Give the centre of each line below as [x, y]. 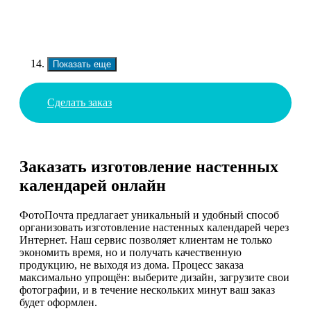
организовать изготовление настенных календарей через [154, 228]
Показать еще [82, 65]
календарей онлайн [93, 186]
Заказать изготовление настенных [149, 167]
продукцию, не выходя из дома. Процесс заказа [132, 265]
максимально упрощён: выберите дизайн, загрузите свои [154, 278]
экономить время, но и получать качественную [131, 253]
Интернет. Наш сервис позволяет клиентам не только [146, 240]
